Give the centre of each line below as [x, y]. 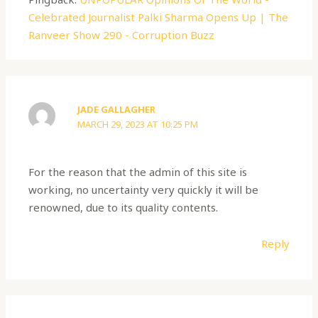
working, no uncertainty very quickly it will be [144, 189]
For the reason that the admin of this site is [138, 171]
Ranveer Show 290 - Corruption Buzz [122, 34]
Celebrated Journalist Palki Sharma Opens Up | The [159, 17]
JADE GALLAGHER [117, 110]
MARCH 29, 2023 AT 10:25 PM [138, 125]
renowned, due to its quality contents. [124, 207]
